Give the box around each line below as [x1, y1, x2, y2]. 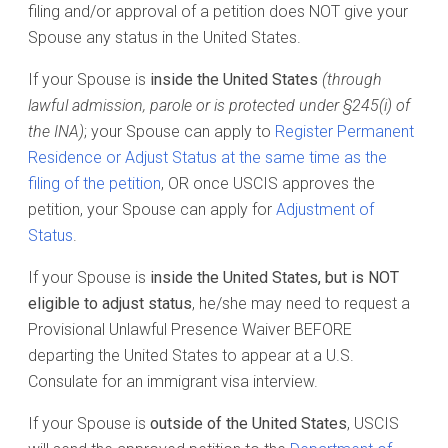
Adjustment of [276, 200, 374, 219]
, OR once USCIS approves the [161, 174, 375, 193]
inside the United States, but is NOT [150, 268, 399, 287]
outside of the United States [150, 414, 347, 433]
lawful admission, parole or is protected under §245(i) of [28, 96, 410, 115]
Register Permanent [275, 122, 414, 141]
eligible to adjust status [28, 294, 192, 313]
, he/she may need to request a [192, 294, 410, 313]
